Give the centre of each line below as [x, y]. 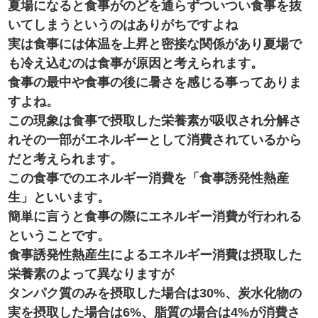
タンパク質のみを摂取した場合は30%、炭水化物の [155, 293]
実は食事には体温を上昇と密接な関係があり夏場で [155, 44]
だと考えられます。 [66, 159]
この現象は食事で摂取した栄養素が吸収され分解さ [155, 121]
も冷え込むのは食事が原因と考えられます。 [136, 63]
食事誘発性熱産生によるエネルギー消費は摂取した [155, 255]
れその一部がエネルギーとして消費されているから [155, 140]
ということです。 [59, 236]
